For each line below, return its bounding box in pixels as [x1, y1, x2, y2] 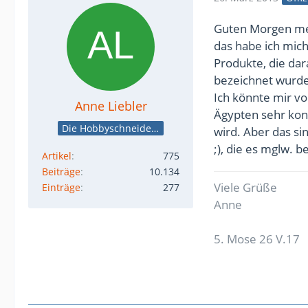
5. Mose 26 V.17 [214, 231, 300, 247]
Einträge [42, 181, 80, 194]
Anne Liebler [74, 98, 147, 114]
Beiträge [42, 165, 80, 178]
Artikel [42, 149, 71, 162]
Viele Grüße [214, 179, 277, 195]
